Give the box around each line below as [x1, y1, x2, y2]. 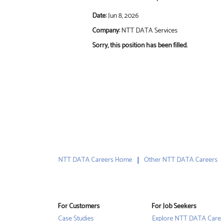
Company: [92, 25, 121, 37]
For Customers [58, 201, 100, 212]
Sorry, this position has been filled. [92, 40, 187, 51]
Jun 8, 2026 [108, 10, 139, 22]
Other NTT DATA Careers [144, 154, 218, 166]
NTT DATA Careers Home [58, 154, 132, 166]
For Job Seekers [151, 201, 196, 212]
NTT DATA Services [121, 25, 178, 37]
